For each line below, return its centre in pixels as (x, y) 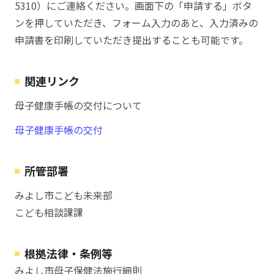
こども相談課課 (49, 212)
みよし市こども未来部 (64, 195)
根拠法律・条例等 (68, 253)
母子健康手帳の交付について (78, 105)
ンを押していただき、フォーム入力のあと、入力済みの (136, 23)
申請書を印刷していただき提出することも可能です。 (131, 40)
